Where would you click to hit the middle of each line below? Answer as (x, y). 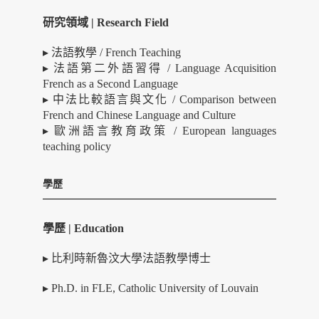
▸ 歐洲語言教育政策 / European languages (159, 131)
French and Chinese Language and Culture (139, 115)
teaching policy (77, 146)
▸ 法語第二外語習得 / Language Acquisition (159, 68)
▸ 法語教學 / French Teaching (112, 52)
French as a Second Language (110, 84)
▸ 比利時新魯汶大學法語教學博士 (127, 258)
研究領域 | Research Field (106, 22)
